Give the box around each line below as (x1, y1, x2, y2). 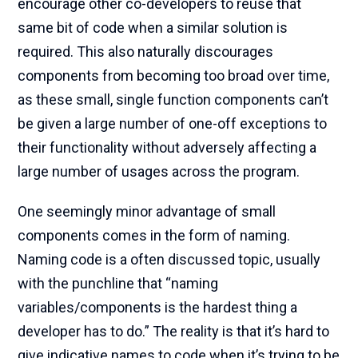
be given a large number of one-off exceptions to (18, 115, 328, 132)
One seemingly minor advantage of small (18, 203, 276, 220)
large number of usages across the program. (18, 163, 300, 180)
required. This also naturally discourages (18, 43, 274, 60)
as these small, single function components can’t (18, 91, 329, 108)
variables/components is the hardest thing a (18, 299, 298, 316)
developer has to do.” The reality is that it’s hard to (18, 323, 330, 340)
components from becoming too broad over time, (18, 67, 330, 84)
